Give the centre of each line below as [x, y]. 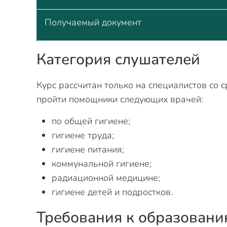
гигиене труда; [83, 135]
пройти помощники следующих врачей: [120, 99]
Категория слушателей [118, 60]
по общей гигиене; [91, 121]
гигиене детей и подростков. [112, 192]
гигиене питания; [88, 149]
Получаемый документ [93, 22]
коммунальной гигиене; [102, 164]
